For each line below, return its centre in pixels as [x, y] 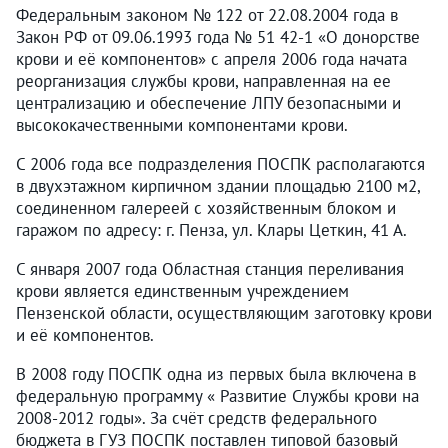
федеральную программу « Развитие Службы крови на [217, 395]
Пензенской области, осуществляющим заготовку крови [224, 312]
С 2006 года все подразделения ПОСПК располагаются [220, 163]
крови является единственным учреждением [182, 290]
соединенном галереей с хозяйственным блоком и [206, 207]
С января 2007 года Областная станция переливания [210, 268]
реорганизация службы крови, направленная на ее [203, 80]
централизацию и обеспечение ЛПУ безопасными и [208, 102]
